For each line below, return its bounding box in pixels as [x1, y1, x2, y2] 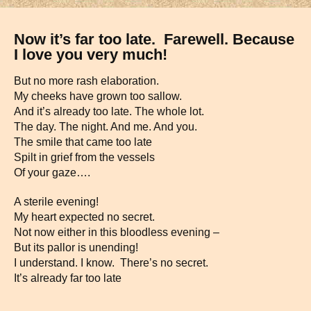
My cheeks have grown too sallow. [14, 90, 182, 102]
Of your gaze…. [14, 167, 90, 178]
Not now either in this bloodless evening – [14, 226, 219, 238]
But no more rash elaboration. [14, 75, 159, 87]
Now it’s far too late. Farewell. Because [14, 31, 294, 48]
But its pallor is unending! [14, 242, 138, 253]
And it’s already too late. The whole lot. [14, 106, 204, 117]
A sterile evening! [14, 196, 99, 208]
